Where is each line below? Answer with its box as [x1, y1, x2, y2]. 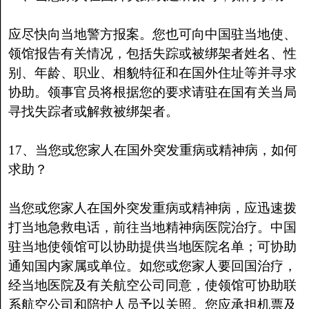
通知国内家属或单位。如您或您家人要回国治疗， [8, 259, 297, 273]
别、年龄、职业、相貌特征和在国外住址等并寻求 [8, 66, 297, 80]
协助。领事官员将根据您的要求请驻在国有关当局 [8, 85, 297, 99]
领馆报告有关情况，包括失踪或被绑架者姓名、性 [8, 46, 297, 61]
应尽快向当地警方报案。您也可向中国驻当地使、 [8, 27, 297, 41]
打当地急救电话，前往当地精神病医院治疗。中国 [8, 220, 297, 235]
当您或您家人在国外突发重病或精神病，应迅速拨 [8, 201, 297, 215]
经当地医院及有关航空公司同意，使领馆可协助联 [8, 278, 297, 292]
